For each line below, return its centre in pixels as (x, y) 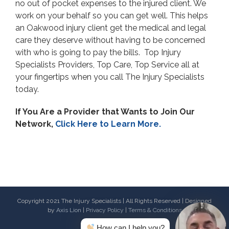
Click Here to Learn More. (108, 124)
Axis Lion (68, 210)
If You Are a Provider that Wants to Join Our (105, 112)
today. (27, 89)
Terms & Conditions (155, 210)
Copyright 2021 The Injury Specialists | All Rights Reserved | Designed (114, 201)
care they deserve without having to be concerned (110, 40)
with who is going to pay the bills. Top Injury (98, 53)
